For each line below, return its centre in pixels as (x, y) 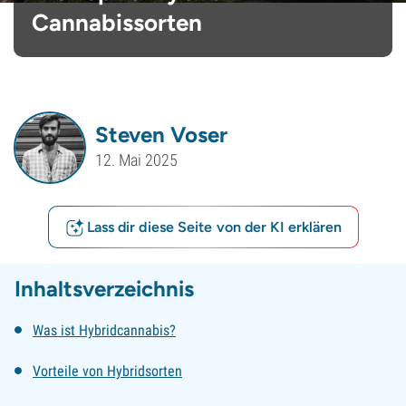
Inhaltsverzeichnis (104, 289)
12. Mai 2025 (136, 160)
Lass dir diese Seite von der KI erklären (214, 227)
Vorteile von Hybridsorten (107, 371)
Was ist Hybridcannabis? (104, 330)
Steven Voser (161, 134)
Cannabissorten (117, 23)
